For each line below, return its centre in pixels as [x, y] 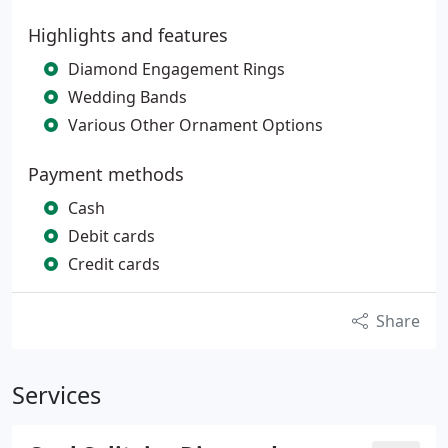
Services [56, 395]
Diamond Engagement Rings [176, 69]
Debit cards [111, 236]
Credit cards [114, 264]
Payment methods [106, 174]
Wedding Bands [127, 97]
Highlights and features [128, 35]
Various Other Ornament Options [195, 125]
